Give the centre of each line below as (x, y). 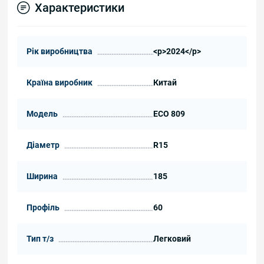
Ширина (42, 176)
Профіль (43, 207)
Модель (42, 113)
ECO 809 (169, 113)
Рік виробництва (60, 51)
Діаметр (43, 145)
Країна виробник (60, 82)
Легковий (172, 238)
